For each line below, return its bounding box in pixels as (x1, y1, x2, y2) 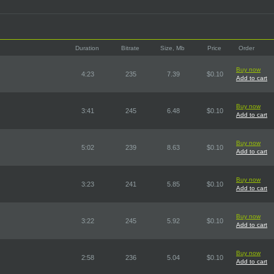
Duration (75, 45, 99, 51)
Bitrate (121, 45, 139, 51)
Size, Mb (160, 45, 185, 51)
